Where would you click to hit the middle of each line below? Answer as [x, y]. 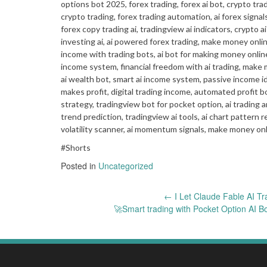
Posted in [80, 165]
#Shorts [76, 147]
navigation [100, 224]
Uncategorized [126, 165]
